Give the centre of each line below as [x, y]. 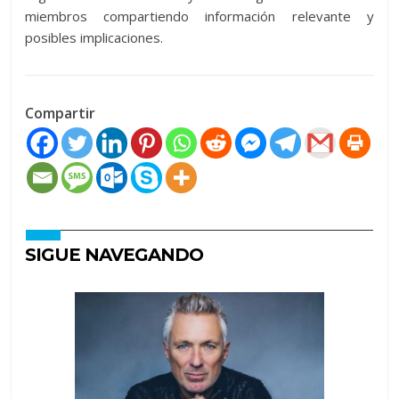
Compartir [61, 113]
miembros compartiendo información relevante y [199, 16]
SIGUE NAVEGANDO [114, 255]
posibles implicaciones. [94, 37]
